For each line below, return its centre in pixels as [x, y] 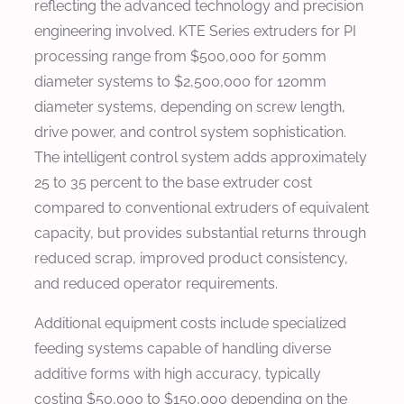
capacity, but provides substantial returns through [200, 233]
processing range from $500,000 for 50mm [180, 56]
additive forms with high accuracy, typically [178, 373]
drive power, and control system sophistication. [190, 132]
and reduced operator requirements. [156, 283]
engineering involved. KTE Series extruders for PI [195, 31]
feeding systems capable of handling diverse [183, 348]
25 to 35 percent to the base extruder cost [173, 182]
